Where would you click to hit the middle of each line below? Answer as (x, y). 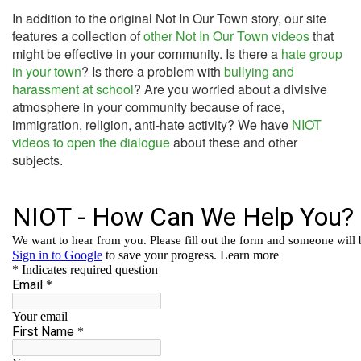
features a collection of (78, 36)
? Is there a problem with (153, 71)
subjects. (37, 160)
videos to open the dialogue (91, 142)
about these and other (234, 142)
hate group (312, 54)
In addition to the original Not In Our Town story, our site (169, 18)
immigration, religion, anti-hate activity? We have (152, 124)
